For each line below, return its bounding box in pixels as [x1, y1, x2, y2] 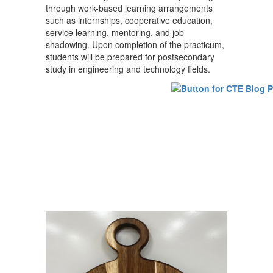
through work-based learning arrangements [46, 2, 213, 14]
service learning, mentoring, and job [46, 26, 184, 38]
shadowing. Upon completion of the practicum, [46, 38, 224, 51]
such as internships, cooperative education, [46, 14, 213, 26]
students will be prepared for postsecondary [46, 51, 214, 63]
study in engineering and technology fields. [46, 63, 210, 75]
